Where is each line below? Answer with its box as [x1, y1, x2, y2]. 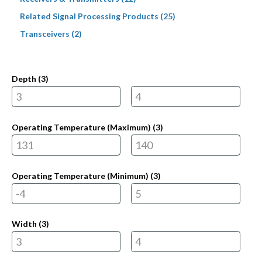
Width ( [11, 219, 42, 229]
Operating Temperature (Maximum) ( [11, 122, 156, 132]
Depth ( [11, 74, 41, 84]
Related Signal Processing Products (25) [19, 11, 175, 21]
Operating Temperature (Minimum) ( [11, 170, 153, 181]
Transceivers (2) [19, 28, 82, 39]
